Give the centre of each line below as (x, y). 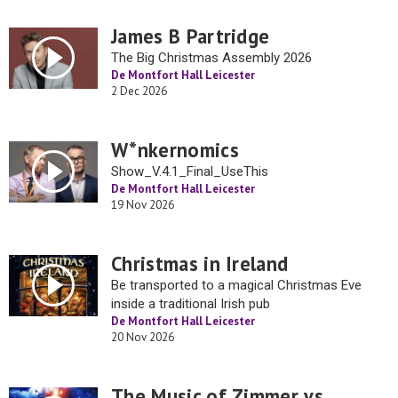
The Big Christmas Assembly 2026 (211, 58)
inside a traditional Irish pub (191, 304)
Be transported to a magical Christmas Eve (236, 285)
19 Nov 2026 (143, 205)
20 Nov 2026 (143, 337)
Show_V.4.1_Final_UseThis (190, 171)
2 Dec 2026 (139, 91)
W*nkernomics (175, 150)
